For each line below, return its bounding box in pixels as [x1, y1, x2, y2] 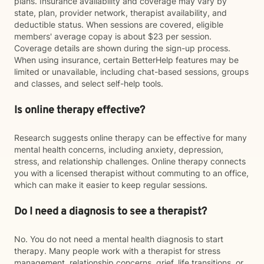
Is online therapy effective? [14, 104, 145, 117]
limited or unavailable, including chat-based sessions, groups [14, 67, 249, 77]
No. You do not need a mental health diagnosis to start [14, 234, 223, 244]
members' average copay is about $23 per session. [14, 31, 212, 41]
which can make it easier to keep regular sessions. [14, 180, 207, 190]
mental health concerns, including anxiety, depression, [14, 144, 223, 154]
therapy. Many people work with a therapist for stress [14, 246, 220, 256]
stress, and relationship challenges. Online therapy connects [14, 156, 246, 166]
